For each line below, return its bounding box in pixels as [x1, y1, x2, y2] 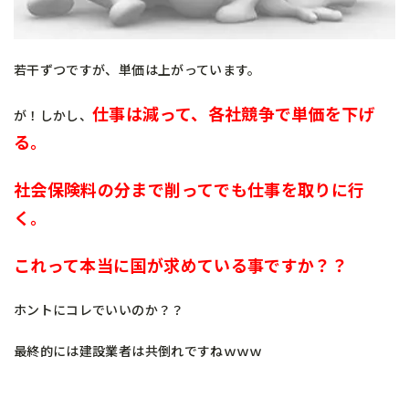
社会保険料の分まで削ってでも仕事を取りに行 [14, 176, 365, 201]
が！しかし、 [14, 105, 93, 124]
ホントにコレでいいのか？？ [14, 299, 184, 319]
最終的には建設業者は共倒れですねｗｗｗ [14, 341, 263, 360]
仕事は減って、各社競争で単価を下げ [92, 100, 376, 125]
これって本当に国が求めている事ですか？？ [14, 252, 349, 277]
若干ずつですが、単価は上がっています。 [14, 59, 261, 79]
